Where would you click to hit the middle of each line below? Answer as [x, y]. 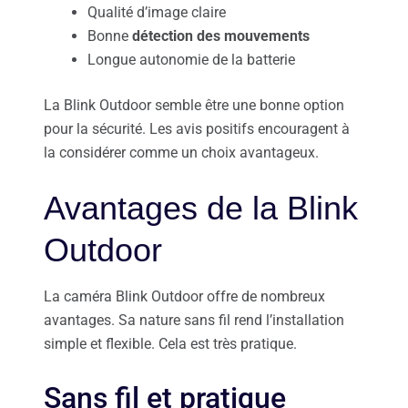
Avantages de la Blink [201, 208]
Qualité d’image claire [157, 12]
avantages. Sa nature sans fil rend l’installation [194, 320]
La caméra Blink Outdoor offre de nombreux [184, 296]
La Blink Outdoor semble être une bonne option [194, 105]
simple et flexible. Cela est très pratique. [170, 343]
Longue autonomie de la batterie [191, 59]
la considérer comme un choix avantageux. [181, 152]
